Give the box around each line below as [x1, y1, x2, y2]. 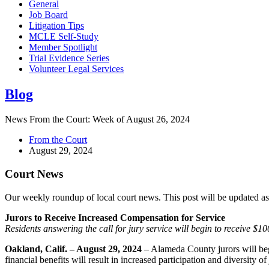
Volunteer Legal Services [29, 63, 124, 74]
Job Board [29, 9, 68, 20]
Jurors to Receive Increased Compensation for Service [5, 212, 225, 223]
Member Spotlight [29, 41, 97, 52]
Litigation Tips [29, 20, 84, 31]
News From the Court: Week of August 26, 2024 [5, 114, 190, 125]
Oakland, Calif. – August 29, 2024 [5, 243, 142, 254]
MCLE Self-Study [29, 31, 98, 41]
